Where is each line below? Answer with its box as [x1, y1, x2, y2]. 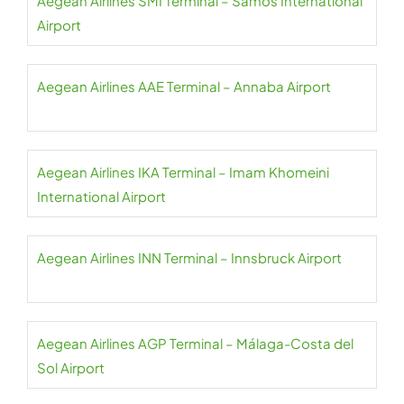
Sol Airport [37, 359, 105, 377]
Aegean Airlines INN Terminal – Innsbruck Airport [37, 249, 342, 267]
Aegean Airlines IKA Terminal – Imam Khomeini [37, 163, 329, 181]
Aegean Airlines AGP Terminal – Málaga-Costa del [37, 335, 353, 353]
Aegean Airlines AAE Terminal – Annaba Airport [37, 78, 331, 96]
